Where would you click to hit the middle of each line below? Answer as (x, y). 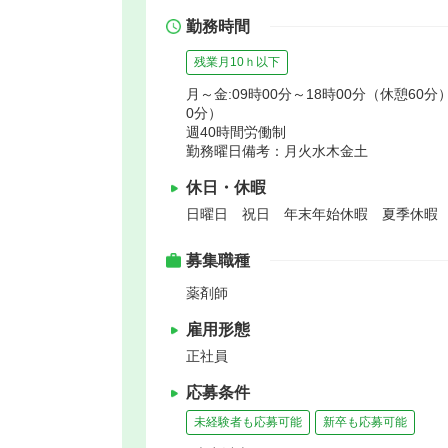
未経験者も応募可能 (248, 421)
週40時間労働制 (236, 131)
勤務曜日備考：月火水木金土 (277, 150)
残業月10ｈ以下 (237, 61)
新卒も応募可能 (365, 421)
